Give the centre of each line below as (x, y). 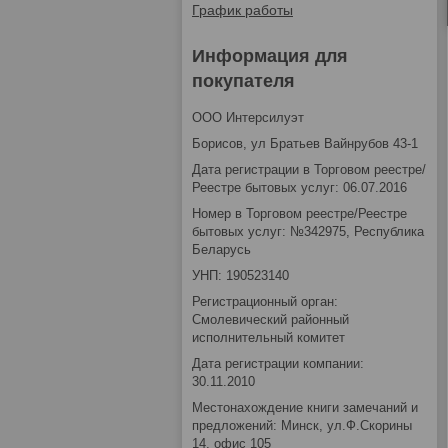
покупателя (243, 81)
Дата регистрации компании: (278, 364)
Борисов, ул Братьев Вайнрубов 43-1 (305, 144)
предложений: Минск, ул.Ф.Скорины (302, 426)
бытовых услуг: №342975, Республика (308, 232)
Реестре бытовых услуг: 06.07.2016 (299, 188)
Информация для (270, 56)
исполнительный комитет (268, 338)
